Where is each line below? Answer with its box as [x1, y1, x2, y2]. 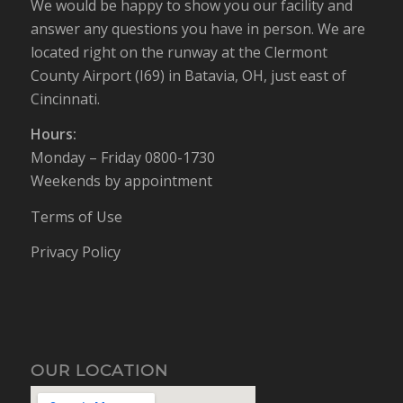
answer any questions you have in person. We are [30, 18, 365, 39]
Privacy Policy [30, 242, 121, 263]
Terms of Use [30, 206, 122, 227]
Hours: [30, 124, 76, 145]
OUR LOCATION [30, 360, 168, 380]
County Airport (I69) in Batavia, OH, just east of [30, 65, 346, 85]
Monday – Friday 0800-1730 [30, 148, 215, 168]
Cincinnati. [30, 88, 100, 109]
